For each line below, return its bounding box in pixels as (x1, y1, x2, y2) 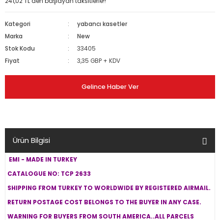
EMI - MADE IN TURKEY (7, 156, 77, 164)
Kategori (5, 20, 30, 28)
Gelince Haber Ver (81, 82, 139, 91)
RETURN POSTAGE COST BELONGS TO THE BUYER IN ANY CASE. (7, 198, 201, 206)
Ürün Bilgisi (13, 135, 50, 145)
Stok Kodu (5, 45, 35, 53)
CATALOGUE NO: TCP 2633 (7, 170, 91, 178)
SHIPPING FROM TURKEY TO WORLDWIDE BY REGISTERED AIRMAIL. (7, 184, 211, 192)
